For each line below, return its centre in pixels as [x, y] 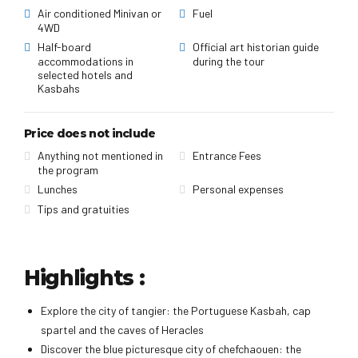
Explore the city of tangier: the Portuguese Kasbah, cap [176, 310]
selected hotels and [85, 74]
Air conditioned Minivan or [99, 13]
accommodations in [85, 61]
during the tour [228, 61]
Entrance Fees [227, 155]
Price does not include [90, 133]
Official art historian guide [255, 46]
